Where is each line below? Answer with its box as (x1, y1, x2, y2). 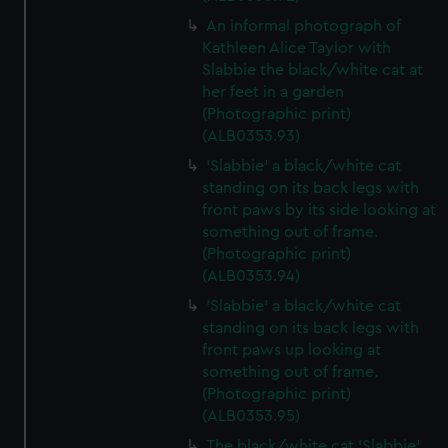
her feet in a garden (202, 84, 345, 100)
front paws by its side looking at (202, 202, 437, 218)
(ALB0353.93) (202, 128, 301, 144)
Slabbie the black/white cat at (202, 62, 424, 78)
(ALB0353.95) (202, 408, 301, 424)
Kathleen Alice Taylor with (202, 40, 392, 56)
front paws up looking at (202, 342, 382, 358)
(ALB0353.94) (202, 268, 301, 284)
